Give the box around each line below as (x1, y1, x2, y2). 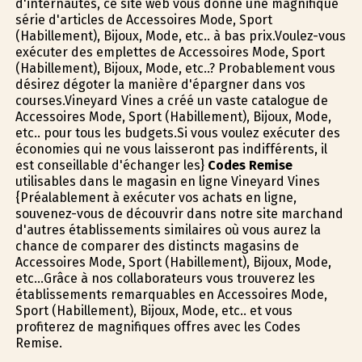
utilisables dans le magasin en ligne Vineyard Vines (15, 174, 320, 190)
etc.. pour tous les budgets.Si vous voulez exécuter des (15, 125, 340, 141)
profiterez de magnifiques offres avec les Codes (15, 319, 301, 335)
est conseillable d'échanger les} (15, 158, 208, 174)
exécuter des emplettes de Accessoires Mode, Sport (15, 44, 325, 61)
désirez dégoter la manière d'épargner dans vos (15, 77, 305, 93)
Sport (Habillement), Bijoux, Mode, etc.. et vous (15, 303, 293, 319)
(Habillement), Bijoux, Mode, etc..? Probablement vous (15, 61, 335, 77)
